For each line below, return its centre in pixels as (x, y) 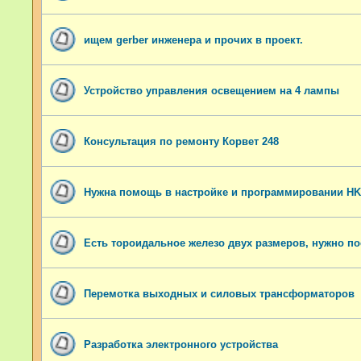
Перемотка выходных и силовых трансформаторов (219, 293)
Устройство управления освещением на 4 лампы (212, 90)
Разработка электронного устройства (181, 344)
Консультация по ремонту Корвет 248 (181, 141)
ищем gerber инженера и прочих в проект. (193, 39)
